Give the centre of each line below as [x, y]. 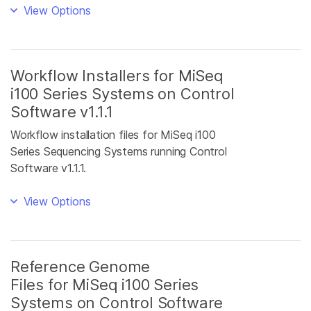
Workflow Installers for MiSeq [117, 76]
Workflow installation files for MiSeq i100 [113, 135]
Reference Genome [81, 267]
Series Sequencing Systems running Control [119, 151]
